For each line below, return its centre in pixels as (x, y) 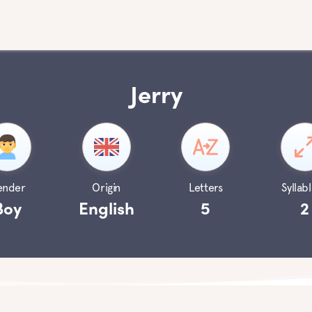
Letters (206, 188)
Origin (107, 188)
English (106, 210)
